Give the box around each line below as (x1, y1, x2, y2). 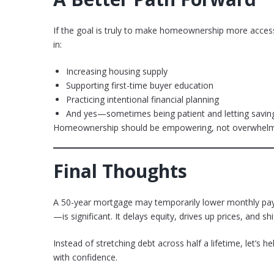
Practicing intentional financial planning (66, 94, 219, 106)
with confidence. (53, 251, 117, 264)
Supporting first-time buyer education (66, 80, 213, 92)
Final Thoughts (53, 158, 187, 184)
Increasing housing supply (66, 65, 168, 78)
